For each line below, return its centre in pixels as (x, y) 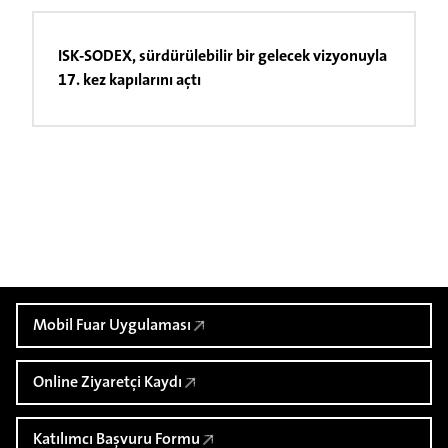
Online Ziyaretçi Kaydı (107, 382)
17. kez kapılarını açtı (129, 81)
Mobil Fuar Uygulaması (111, 325)
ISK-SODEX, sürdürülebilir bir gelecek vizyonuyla (222, 57)
